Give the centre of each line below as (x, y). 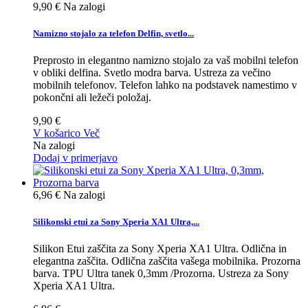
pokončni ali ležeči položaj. (92, 97)
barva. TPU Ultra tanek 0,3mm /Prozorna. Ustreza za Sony (161, 274)
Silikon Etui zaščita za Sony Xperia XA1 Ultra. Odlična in (160, 249)
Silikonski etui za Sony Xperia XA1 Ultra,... (116, 222)
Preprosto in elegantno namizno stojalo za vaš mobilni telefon (166, 60)
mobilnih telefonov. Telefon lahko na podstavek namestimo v (165, 85)
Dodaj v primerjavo (75, 157)
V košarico (57, 133)
